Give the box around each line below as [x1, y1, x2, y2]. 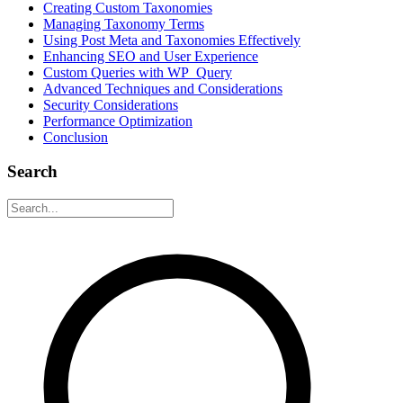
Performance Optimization [43, 112, 193, 129]
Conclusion [43, 129, 108, 145]
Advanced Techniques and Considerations [43, 80, 282, 96]
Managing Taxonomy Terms [43, 15, 204, 31]
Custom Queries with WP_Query [43, 64, 232, 80]
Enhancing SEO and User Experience [43, 48, 258, 64]
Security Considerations [43, 96, 178, 112]
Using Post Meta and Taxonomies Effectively [43, 31, 300, 48]
